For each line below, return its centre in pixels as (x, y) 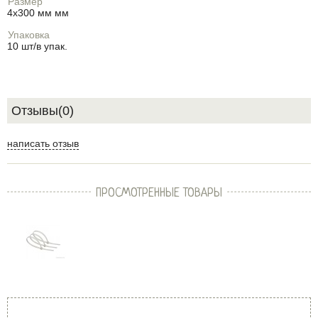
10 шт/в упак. (37, 46)
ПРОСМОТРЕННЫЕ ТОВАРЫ (159, 193)
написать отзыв (43, 143)
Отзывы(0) (43, 111)
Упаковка (29, 35)
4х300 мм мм (38, 13)
